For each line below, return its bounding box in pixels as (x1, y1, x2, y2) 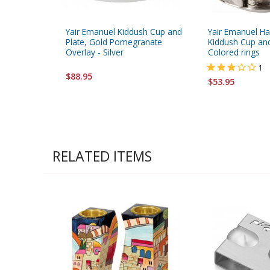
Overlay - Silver (66, 46, 124, 58)
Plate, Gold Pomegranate (66, 36, 162, 48)
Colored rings (208, 46, 260, 58)
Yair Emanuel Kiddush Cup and (66, 26, 182, 38)
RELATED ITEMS (52, 146, 152, 166)
